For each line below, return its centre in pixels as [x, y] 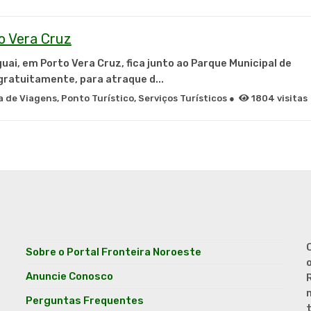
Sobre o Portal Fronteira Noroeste [114, 252]
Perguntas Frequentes [85, 301]
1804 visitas [278, 98]
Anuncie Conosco [70, 276]
